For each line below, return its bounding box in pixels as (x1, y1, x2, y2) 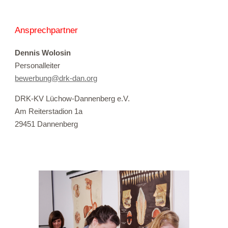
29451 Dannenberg (15, 120, 78, 128)
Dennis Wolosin (15, 49, 71, 58)
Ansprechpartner (15, 25, 78, 35)
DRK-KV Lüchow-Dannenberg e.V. (15, 94, 130, 103)
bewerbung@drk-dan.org (15, 74, 98, 83)
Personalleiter (15, 62, 61, 70)
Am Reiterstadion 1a (15, 107, 83, 116)
